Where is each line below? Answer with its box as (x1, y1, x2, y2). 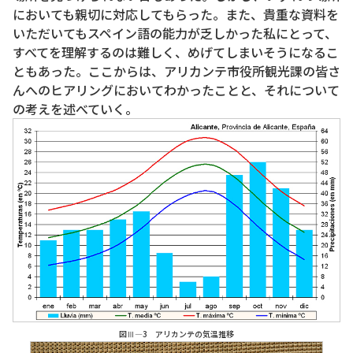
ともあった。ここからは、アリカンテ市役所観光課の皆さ (13, 61, 340, 81)
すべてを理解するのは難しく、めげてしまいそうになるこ (13, 43, 339, 62)
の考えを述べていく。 (13, 99, 138, 119)
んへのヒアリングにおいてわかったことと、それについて (13, 80, 340, 100)
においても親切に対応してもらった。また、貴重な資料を (13, 5, 339, 24)
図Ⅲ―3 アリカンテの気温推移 (119, 327, 234, 340)
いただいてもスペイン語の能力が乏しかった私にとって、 (13, 24, 337, 43)
